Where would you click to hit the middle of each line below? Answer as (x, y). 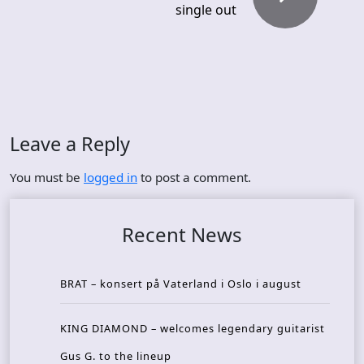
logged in (110, 177)
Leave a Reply (70, 144)
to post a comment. (194, 177)
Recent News (182, 234)
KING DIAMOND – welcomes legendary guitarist (193, 328)
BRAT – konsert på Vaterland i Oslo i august (181, 284)
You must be (47, 177)
